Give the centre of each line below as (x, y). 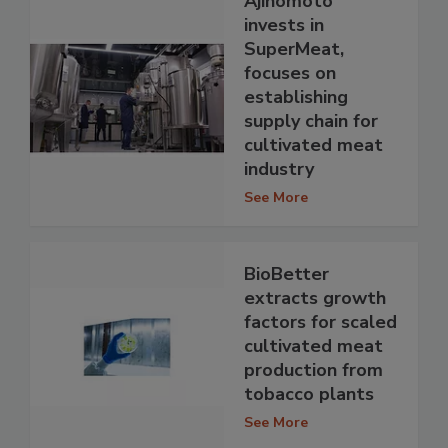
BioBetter (286, 274)
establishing (296, 97)
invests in (284, 25)
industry (279, 169)
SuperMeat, (294, 49)
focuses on (290, 73)
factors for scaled (320, 322)
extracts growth (315, 298)
